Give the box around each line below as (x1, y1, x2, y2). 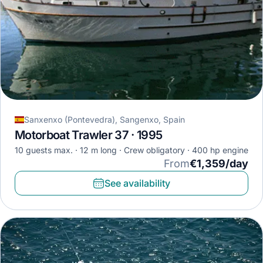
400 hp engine (192, 145, 248, 156)
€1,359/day (190, 157, 248, 170)
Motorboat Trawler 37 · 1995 (15, 128, 163, 143)
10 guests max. (15, 145, 73, 156)
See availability (104, 177, 170, 190)
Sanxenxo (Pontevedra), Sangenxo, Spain (24, 114, 185, 125)
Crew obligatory (146, 145, 185, 156)
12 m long (80, 145, 117, 156)
